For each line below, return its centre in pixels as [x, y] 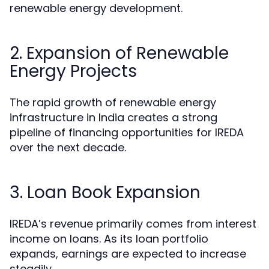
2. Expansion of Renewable [119, 53]
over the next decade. [68, 148]
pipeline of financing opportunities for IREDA [127, 133]
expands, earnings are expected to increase [128, 254]
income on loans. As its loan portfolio [109, 239]
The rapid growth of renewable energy [113, 103]
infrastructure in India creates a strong [113, 118]
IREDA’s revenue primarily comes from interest [133, 224]
